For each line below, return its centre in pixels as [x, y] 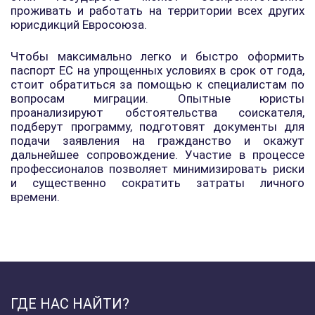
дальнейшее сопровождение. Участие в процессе [157, 155]
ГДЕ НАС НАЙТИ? [70, 304]
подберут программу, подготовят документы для [157, 127]
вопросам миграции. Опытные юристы [157, 98]
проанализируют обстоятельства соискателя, [157, 112]
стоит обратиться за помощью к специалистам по [157, 84]
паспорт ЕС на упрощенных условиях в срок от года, [157, 70]
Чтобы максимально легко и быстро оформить [157, 56]
